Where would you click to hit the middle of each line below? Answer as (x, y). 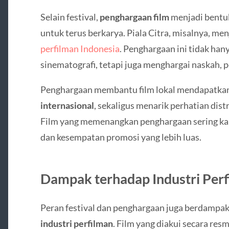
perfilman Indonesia (80, 49)
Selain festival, (70, 17)
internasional (67, 106)
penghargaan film (134, 17)
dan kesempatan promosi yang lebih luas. (121, 137)
